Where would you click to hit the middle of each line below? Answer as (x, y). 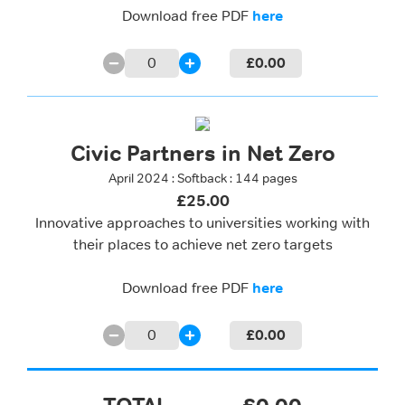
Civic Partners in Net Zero (202, 153)
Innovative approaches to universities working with (202, 223)
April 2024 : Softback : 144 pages (202, 178)
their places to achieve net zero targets (202, 245)
